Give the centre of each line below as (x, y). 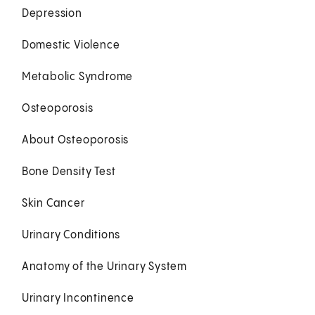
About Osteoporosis (75, 140)
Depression (52, 13)
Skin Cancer (53, 203)
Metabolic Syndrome (77, 77)
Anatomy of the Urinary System (104, 266)
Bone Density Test (69, 172)
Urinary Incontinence (78, 298)
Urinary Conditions (71, 235)
